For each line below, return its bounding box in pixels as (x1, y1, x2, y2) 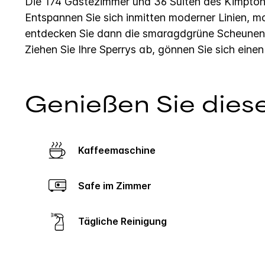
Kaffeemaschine (84, 144, 156, 157)
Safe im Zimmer (85, 180, 151, 192)
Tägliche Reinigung (84, 215, 167, 228)
